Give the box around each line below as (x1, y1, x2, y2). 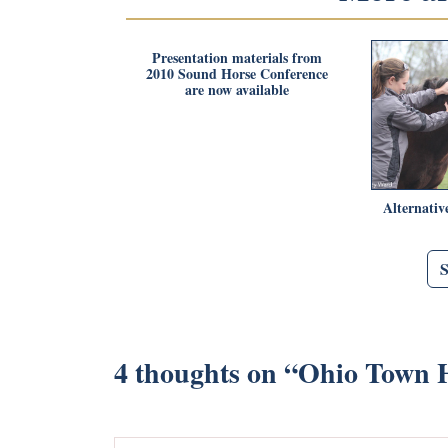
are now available (184, 78, 289, 100)
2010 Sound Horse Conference (145, 62, 328, 84)
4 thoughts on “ (114, 351, 298, 393)
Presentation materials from (151, 46, 322, 68)
